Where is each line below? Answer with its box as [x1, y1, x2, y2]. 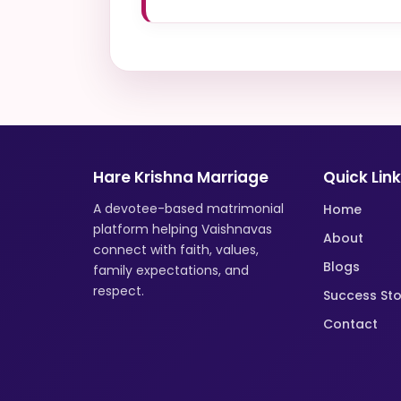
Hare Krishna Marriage [93, 166, 269, 188]
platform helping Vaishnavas [93, 220, 272, 238]
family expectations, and [93, 261, 249, 279]
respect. [93, 282, 144, 300]
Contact [323, 315, 379, 333]
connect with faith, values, [93, 241, 259, 259]
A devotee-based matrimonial [93, 200, 284, 218]
